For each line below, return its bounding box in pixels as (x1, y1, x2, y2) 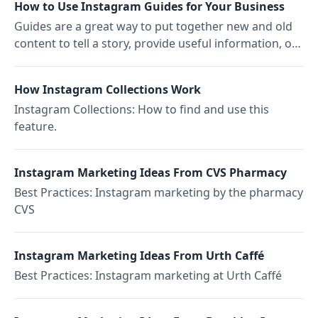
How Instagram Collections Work (14, 82, 201, 97)
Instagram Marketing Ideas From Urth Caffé (14, 248, 264, 263)
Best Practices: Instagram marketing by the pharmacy (14, 185, 303, 200)
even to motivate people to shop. (14, 53, 191, 68)
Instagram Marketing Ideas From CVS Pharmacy (14, 165, 287, 180)
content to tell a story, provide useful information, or (14, 35, 297, 51)
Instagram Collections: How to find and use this (14, 102, 269, 117)
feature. (14, 119, 57, 134)
